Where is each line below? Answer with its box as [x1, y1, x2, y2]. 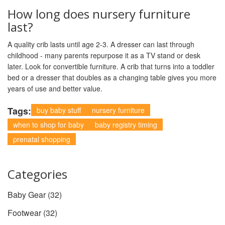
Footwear [8, 207, 43, 219]
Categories [8, 166, 67, 183]
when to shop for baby [13, 120, 84, 130]
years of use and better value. [8, 83, 102, 94]
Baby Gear [8, 189, 48, 201]
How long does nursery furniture [8, 6, 190, 23]
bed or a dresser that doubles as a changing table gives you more [8, 72, 216, 83]
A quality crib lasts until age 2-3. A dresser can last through [8, 39, 194, 50]
